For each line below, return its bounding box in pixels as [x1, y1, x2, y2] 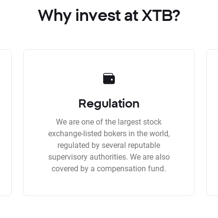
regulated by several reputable [57, 140, 161, 150]
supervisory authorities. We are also [48, 151, 170, 162]
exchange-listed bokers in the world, [48, 128, 170, 138]
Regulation [78, 96, 140, 110]
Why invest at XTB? [38, 6, 180, 24]
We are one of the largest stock [56, 116, 162, 127]
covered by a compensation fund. [52, 163, 166, 173]
